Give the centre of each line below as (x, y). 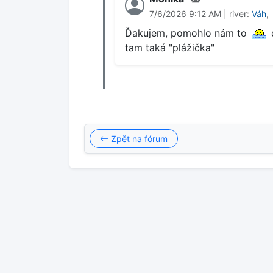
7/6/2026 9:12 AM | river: (200, 14)
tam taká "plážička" (170, 48)
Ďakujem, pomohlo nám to (187, 33)
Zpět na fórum (138, 139)
